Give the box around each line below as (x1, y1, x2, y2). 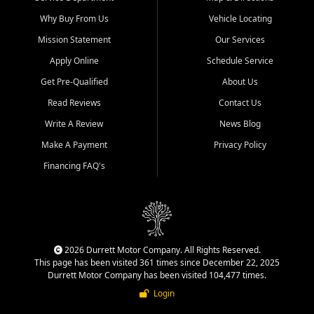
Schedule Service (207, 54, 273, 67)
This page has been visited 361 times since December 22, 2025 (34, 256, 280, 268)
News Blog (219, 117, 261, 130)
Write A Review (45, 117, 103, 130)
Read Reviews (47, 96, 101, 109)
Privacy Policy (214, 138, 266, 151)
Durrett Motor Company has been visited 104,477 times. (48, 268, 266, 281)
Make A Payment (41, 138, 107, 151)
